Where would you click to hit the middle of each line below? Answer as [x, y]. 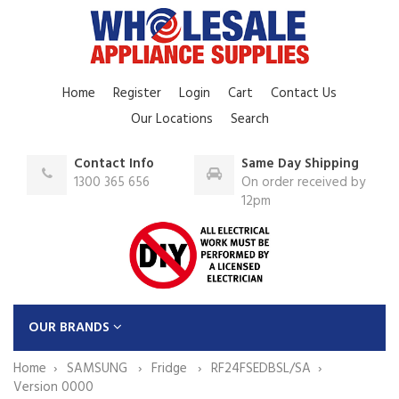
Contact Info [114, 163]
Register [137, 93]
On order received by [303, 182]
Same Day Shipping [300, 163]
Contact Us [304, 93]
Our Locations [171, 119]
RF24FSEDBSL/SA [261, 368]
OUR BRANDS [71, 327]
